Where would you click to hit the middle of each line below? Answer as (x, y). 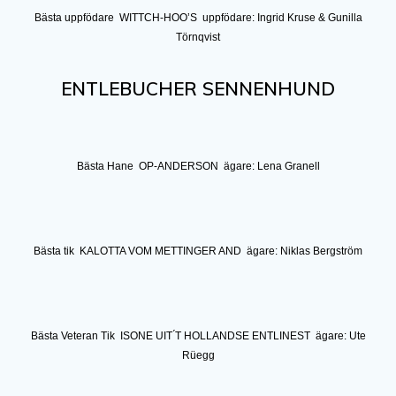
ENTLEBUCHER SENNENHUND (198, 88)
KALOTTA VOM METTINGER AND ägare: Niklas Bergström (221, 251)
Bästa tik (57, 251)
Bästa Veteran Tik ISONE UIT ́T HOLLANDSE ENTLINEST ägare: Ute (198, 335)
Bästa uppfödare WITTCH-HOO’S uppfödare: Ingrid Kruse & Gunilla (198, 17)
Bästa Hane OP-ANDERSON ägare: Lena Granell (198, 166)
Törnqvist (198, 37)
